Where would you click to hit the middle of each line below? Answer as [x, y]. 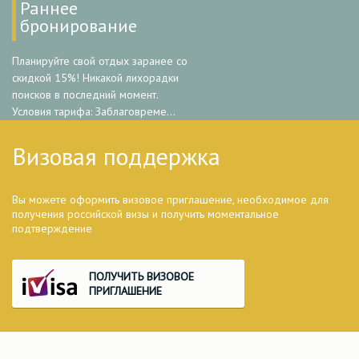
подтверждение [52, 228]
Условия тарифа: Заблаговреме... [94, 111]
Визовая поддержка [116, 156]
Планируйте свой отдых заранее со [100, 61]
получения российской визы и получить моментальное [145, 214]
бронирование [79, 26]
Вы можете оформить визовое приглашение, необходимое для [170, 200]
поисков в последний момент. [85, 95]
